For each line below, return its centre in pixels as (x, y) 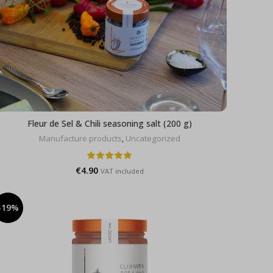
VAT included (122, 171)
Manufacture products (80, 138)
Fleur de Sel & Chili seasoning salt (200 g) (110, 123)
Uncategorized (153, 138)
